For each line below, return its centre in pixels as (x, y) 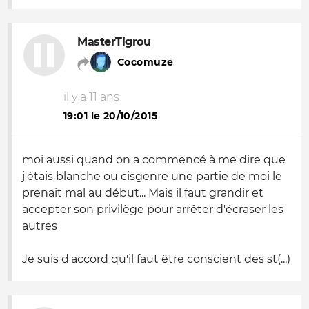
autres (40, 226)
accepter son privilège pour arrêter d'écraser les (153, 209)
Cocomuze (146, 62)
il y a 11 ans (91, 97)
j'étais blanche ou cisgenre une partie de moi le (152, 176)
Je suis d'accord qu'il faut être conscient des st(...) (156, 259)
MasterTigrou (114, 42)
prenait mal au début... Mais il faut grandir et (143, 193)
